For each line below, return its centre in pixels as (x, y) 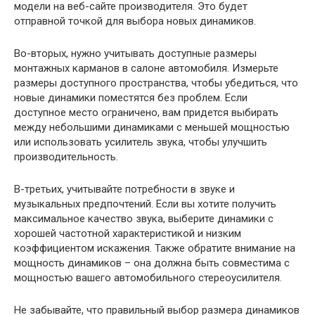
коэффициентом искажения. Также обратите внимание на (155, 248)
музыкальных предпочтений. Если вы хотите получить (145, 204)
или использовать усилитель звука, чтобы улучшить (141, 142)
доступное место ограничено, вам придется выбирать (146, 112)
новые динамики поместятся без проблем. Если (131, 98)
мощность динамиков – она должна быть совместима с (152, 263)
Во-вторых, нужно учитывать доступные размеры (135, 53)
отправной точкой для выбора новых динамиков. (135, 21)
